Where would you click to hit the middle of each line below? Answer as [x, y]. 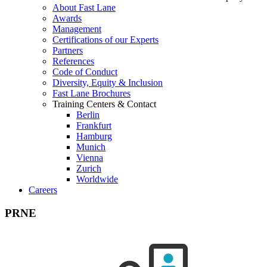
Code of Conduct [85, 72]
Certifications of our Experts [105, 40]
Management [77, 29]
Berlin [88, 115]
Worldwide [97, 179]
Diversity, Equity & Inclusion [108, 83]
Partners [68, 50]
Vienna [90, 158]
